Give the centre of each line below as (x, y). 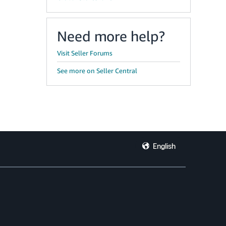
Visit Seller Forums (85, 53)
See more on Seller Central (97, 71)
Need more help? (111, 36)
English (164, 146)
